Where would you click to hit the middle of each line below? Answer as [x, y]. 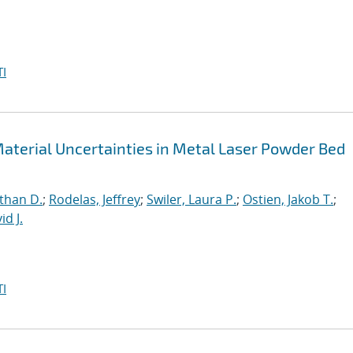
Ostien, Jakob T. [288, 199]
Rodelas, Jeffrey [95, 199]
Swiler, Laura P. [191, 199]
